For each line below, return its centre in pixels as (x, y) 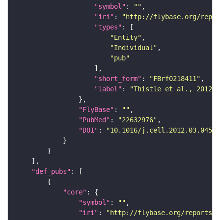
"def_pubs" (51, 172)
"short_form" (118, 79)
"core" (75, 192)
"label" (108, 89)
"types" (108, 27)
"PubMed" (94, 120)
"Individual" (134, 48)
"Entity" (126, 38)
